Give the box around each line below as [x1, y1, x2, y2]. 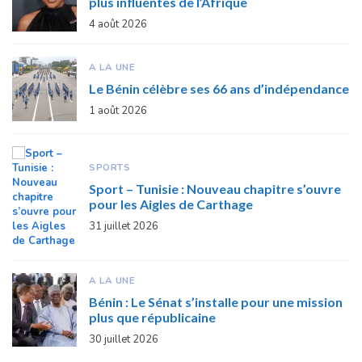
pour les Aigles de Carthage [89, 196, 253, 213]
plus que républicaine [89, 309, 216, 325]
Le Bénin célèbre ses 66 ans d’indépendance [89, 80, 349, 96]
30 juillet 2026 [89, 331, 158, 347]
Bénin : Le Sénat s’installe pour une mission [89, 293, 343, 309]
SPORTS [89, 161, 130, 175]
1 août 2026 [89, 103, 147, 118]
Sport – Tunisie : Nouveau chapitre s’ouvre [89, 181, 341, 197]
